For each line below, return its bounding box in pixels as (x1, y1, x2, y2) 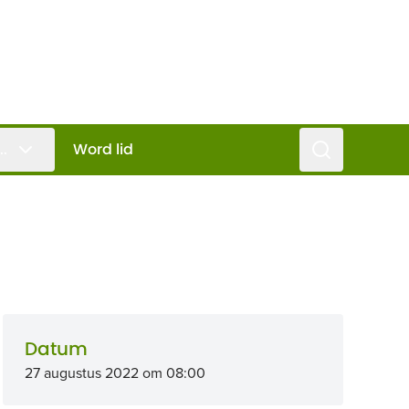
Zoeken (309, 138, 362, 159)
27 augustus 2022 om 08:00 (24, 362, 205, 383)
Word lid (73, 139, 133, 160)
